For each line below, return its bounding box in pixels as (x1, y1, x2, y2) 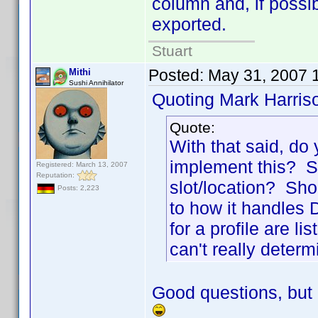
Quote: (170, 119, 215, 136)
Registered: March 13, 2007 (36, 160, 128, 168)
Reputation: (36, 170, 77, 179)
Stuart (152, 43, 192, 59)
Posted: (148, 66, 208, 84)
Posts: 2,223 (55, 184, 99, 192)
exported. (152, 14, 226, 34)
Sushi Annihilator (69, 79, 124, 87)
